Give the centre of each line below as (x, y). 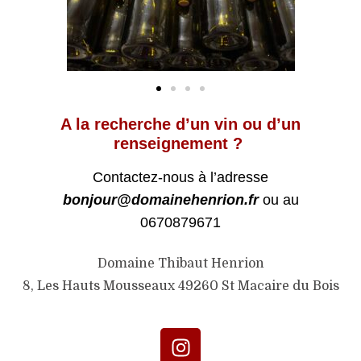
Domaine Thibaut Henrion (180, 263)
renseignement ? (180, 143)
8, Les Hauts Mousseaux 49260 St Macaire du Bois (180, 286)
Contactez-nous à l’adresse (180, 177)
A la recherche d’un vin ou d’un (180, 124)
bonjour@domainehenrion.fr (160, 200)
